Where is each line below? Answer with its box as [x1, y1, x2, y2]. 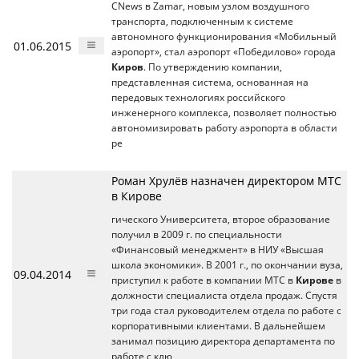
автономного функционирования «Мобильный [111, 30, 337, 42]
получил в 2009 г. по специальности [111, 228, 282, 240]
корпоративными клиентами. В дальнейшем [111, 319, 325, 332]
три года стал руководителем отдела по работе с [111, 304, 341, 317]
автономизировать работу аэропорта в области [111, 121, 337, 134]
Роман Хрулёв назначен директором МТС [111, 172, 341, 188]
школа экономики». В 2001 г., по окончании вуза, [111, 258, 343, 271]
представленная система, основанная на [111, 75, 309, 88]
